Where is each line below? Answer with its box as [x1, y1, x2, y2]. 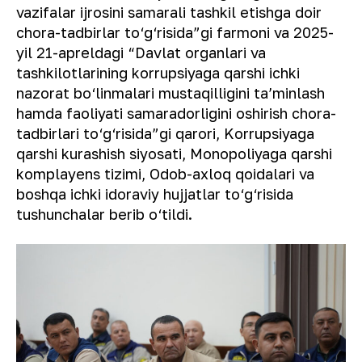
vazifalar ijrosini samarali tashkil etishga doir [16, 2, 322, 21]
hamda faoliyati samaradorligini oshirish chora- [16, 103, 336, 122]
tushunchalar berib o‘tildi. [16, 204, 192, 223]
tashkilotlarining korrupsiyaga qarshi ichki [16, 63, 300, 82]
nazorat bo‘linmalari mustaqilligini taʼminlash [16, 83, 325, 102]
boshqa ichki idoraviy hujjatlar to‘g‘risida [16, 184, 293, 203]
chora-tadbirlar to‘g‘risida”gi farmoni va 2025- [16, 23, 334, 41]
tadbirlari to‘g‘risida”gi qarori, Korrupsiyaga [16, 124, 314, 142]
